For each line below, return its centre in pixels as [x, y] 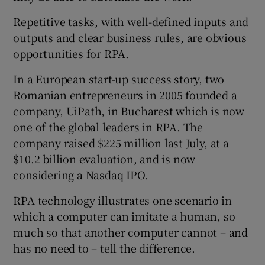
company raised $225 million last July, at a [121, 142]
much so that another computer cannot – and [131, 232]
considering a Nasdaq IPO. [81, 174]
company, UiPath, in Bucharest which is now [129, 110]
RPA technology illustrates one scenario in [123, 200]
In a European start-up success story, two [119, 78]
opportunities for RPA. [71, 53]
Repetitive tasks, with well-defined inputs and [131, 21]
